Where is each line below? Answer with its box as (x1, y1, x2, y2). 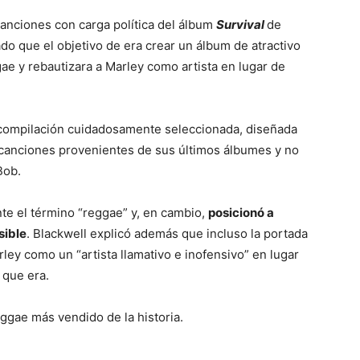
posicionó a (208, 205, 274, 221)
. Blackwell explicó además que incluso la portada (27, 226, 308, 242)
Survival (216, 17, 267, 33)
